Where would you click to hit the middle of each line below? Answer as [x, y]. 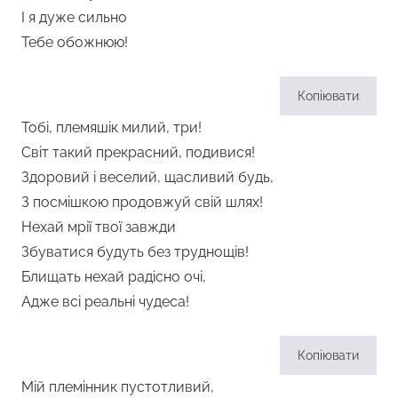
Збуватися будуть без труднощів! [135, 251]
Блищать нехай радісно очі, [114, 276]
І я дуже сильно [74, 17]
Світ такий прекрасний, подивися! [138, 152]
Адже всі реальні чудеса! [105, 301]
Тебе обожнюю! [75, 42]
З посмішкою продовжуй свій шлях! [142, 202]
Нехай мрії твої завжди [99, 227]
